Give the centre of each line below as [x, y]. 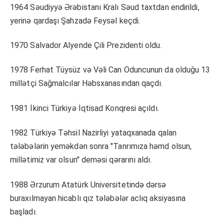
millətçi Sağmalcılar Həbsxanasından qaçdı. [86, 83]
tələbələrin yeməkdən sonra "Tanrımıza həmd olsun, [101, 146]
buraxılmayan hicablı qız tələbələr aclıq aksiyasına [98, 198]
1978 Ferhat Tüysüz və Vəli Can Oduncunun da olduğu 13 [110, 70]
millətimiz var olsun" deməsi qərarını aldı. [81, 160]
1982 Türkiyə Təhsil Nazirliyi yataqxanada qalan [93, 133]
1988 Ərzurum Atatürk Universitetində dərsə [88, 184]
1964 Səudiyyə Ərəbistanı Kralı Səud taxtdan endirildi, [105, 7]
